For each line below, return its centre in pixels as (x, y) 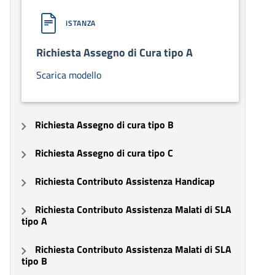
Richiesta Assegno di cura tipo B (104, 125)
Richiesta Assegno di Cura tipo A (114, 53)
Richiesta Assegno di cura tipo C (104, 153)
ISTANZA (81, 23)
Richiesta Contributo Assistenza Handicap (125, 181)
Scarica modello (69, 75)
